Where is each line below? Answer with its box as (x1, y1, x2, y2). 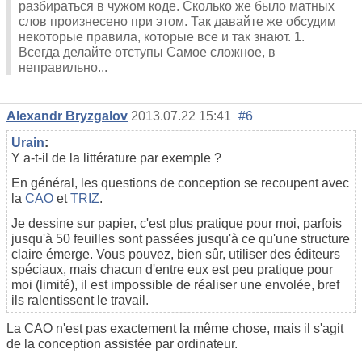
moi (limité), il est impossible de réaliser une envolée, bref (11, 278, 339, 293)
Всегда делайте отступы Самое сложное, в (19, 45, 276, 60)
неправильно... (19, 61, 107, 75)
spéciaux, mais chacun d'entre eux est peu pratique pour (11, 263, 333, 277)
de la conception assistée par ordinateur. (6, 337, 238, 351)
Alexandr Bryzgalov (6, 109, 128, 124)
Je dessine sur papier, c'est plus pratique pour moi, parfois (11, 217, 342, 231)
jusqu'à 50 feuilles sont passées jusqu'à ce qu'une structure (11, 232, 350, 246)
